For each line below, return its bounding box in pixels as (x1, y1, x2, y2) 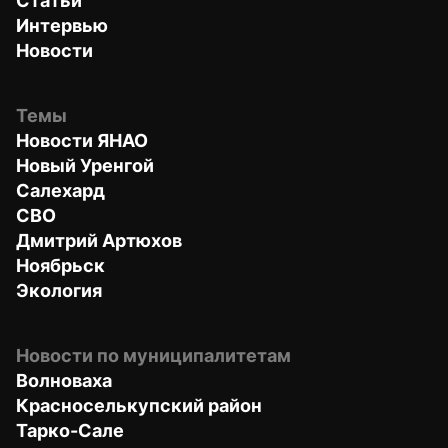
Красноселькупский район (16, 394, 262, 416)
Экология (16, 279, 102, 301)
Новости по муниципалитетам (16, 344, 291, 366)
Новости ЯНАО (16, 129, 148, 151)
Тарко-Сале (16, 419, 124, 441)
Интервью (16, 14, 108, 36)
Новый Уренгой (16, 154, 154, 176)
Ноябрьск (16, 254, 105, 276)
